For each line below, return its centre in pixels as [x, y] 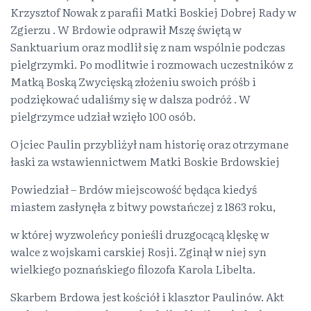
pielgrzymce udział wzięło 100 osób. [103, 116]
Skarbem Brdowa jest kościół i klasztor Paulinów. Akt [147, 296]
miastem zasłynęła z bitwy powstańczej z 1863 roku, [143, 206]
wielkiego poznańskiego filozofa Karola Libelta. [133, 269]
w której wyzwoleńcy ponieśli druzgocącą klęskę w [140, 234]
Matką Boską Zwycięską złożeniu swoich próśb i [133, 81]
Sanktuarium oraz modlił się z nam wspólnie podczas [148, 47]
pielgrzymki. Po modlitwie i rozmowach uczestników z [152, 64]
